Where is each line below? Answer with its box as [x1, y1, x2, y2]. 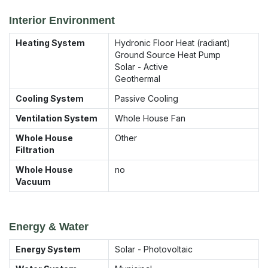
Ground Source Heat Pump [115, 49, 221, 60]
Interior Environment [9, 14, 115, 26]
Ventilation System [16, 112, 98, 123]
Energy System [16, 243, 81, 254]
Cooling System [16, 93, 84, 103]
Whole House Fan [115, 112, 185, 123]
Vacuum [16, 176, 51, 187]
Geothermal [115, 73, 160, 84]
